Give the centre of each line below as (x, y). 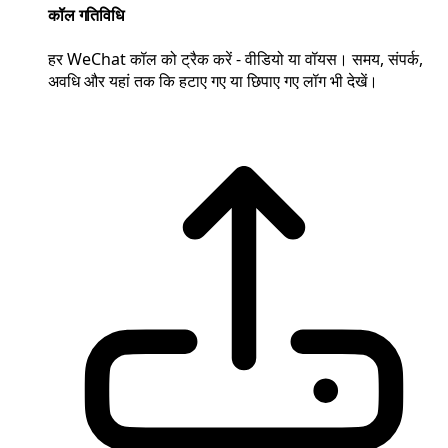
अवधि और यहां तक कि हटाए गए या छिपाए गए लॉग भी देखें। (213, 80)
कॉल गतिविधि (86, 15)
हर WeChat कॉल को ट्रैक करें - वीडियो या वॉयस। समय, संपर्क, (235, 58)
